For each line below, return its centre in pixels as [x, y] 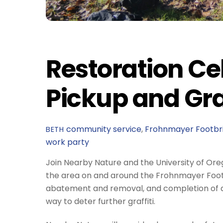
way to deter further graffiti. [101, 202]
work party [67, 142]
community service [104, 129]
